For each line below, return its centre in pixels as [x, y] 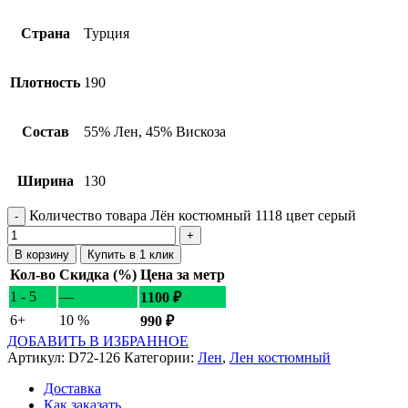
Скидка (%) [98, 274]
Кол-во [33, 274]
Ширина [45, 180]
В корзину [42, 254]
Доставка [72, 388]
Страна [45, 33]
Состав [45, 131]
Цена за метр [183, 274]
